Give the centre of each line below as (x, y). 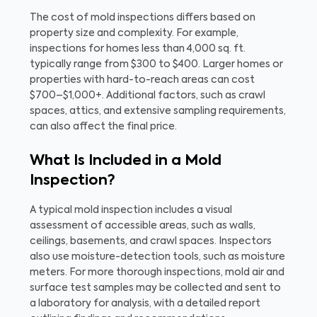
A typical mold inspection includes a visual (131, 210)
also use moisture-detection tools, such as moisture (157, 257)
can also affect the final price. (103, 126)
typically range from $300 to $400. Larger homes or (156, 64)
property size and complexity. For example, (134, 33)
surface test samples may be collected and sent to (155, 288)
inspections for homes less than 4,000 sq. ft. (138, 48)
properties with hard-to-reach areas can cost (142, 80)
